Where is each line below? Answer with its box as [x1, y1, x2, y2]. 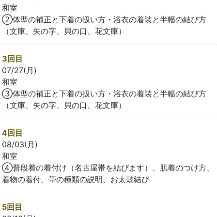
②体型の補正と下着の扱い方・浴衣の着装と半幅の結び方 [2, 14, 206, 24]
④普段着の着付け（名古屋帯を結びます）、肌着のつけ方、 [2, 162, 214, 172]
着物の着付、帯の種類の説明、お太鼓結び [2, 174, 149, 184]
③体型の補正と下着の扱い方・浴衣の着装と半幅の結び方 [2, 88, 206, 98]
